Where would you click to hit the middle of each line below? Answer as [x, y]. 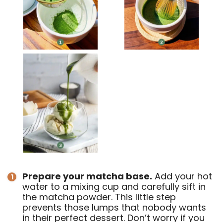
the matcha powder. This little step [99, 197]
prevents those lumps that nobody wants [114, 208]
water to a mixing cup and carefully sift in [114, 187]
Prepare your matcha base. [87, 176]
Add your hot [182, 176]
